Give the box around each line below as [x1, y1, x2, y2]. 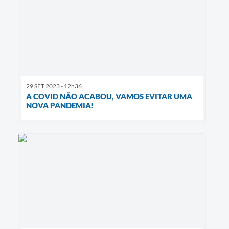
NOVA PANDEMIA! [26, 101, 94, 110]
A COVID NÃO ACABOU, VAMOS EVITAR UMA [26, 91, 192, 101]
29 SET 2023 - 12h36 [26, 82, 82, 90]
